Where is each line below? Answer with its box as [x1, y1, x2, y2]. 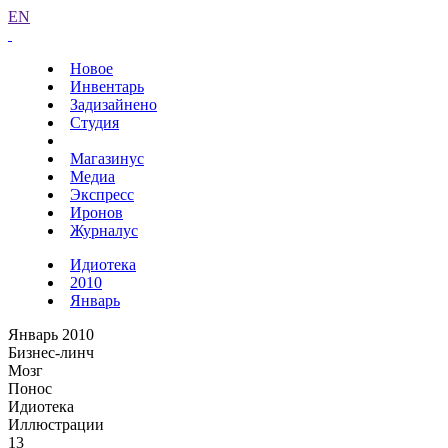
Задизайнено [70, 96, 157, 113]
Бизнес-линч [8, 344, 94, 361]
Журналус [70, 222, 138, 239]
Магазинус [70, 150, 144, 167]
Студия [70, 114, 119, 131]
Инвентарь [70, 78, 144, 95]
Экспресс [70, 186, 134, 203]
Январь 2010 [8, 326, 94, 343]
